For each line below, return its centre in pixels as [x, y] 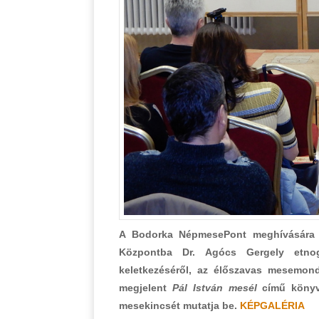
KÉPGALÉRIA [272, 305]
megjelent [146, 287]
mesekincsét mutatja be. [179, 305]
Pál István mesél [214, 287]
